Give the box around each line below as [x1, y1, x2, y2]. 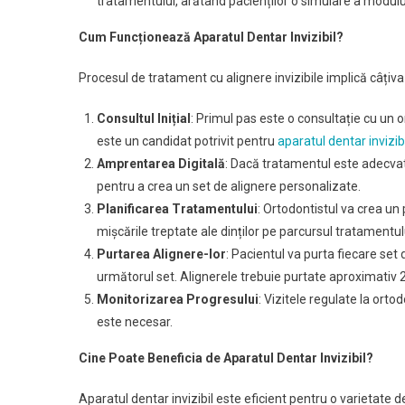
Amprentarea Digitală [97, 156, 225, 171]
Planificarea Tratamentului [97, 202, 258, 216]
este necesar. [97, 315, 173, 329]
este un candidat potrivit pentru [97, 134, 278, 148]
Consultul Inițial [97, 111, 191, 126]
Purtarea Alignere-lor [97, 247, 226, 261]
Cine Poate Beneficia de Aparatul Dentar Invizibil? [79, 351, 373, 365]
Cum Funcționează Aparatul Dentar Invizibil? [79, 30, 344, 44]
